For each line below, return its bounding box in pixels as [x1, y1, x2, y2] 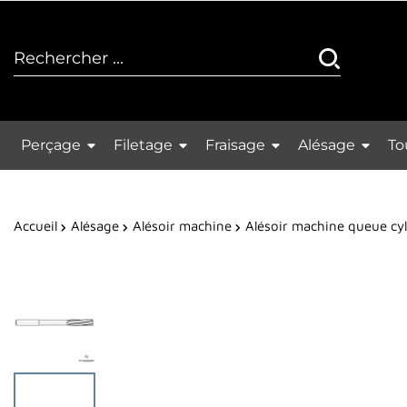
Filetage [114, 135, 177, 154]
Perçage [21, 135, 85, 154]
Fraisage [205, 135, 270, 154]
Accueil [14, 217, 57, 233]
